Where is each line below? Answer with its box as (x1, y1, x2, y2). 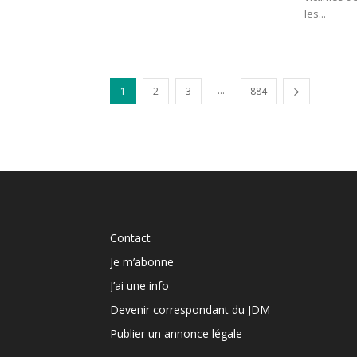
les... (304, 6, 326, 21)
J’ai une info (110, 278, 169, 293)
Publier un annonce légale (110, 326, 242, 341)
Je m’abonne (110, 254, 174, 269)
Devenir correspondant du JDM (110, 302, 270, 317)
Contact (110, 230, 151, 245)
